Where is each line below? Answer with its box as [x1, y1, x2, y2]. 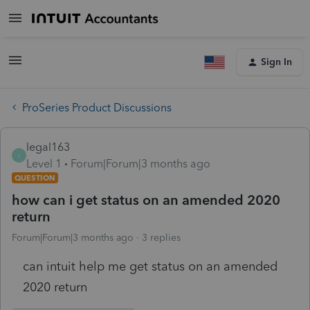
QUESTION [15, 172, 55, 183]
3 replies [142, 231, 181, 244]
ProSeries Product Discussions [22, 100, 172, 114]
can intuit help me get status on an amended [23, 258, 277, 274]
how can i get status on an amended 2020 [12, 191, 280, 208]
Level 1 [26, 156, 62, 170]
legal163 [26, 140, 70, 154]
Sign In [261, 56, 292, 68]
